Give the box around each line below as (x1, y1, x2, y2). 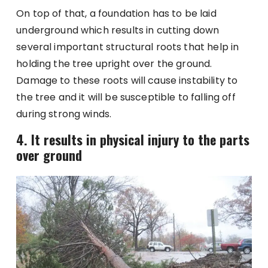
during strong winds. (16, 106, 112, 121)
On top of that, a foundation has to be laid (16, 6, 217, 20)
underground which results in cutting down (16, 23, 220, 37)
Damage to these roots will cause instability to (16, 73, 238, 87)
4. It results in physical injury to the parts (16, 129, 250, 149)
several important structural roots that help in (16, 39, 239, 54)
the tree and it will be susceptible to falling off (16, 90, 236, 104)
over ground (16, 145, 83, 165)
